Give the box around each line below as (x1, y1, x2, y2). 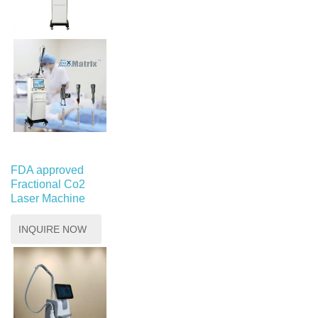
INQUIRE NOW (18, 223, 87, 235)
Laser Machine (11, 192, 85, 204)
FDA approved (11, 163, 84, 176)
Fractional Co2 (11, 177, 85, 190)
